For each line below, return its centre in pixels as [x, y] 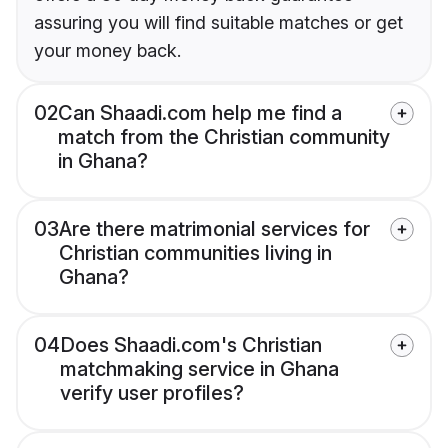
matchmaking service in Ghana [199, 368]
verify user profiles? [152, 392]
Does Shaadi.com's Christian [191, 344]
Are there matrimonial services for [214, 228]
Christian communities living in [195, 252]
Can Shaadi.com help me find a [200, 112]
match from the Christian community [224, 136]
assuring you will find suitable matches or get [218, 22]
